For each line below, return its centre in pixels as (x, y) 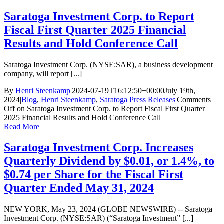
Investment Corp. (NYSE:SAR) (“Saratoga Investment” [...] (99, 218)
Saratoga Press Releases (138, 99)
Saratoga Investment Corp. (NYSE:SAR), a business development (108, 64)
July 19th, (180, 90)
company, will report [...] (43, 73)
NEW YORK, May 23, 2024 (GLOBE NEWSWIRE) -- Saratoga (108, 209)
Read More (22, 126)
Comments (194, 99)
